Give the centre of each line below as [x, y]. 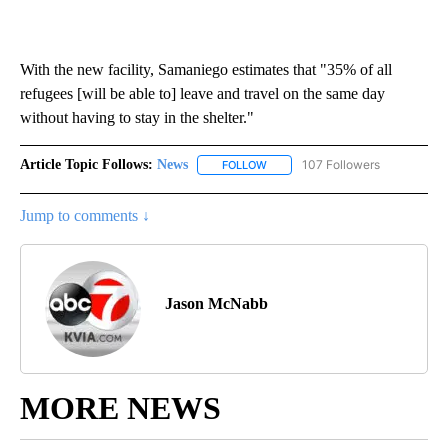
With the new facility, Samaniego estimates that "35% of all [206, 69]
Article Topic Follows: [86, 164]
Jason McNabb [216, 304]
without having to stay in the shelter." [137, 117]
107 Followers [341, 164]
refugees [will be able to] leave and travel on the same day [202, 93]
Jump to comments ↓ [85, 216]
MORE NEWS [120, 408]
